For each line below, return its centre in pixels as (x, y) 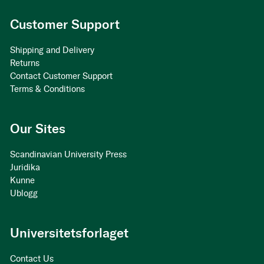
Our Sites (38, 129)
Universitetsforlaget (69, 233)
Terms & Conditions (47, 89)
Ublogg (24, 194)
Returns (25, 63)
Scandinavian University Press (68, 155)
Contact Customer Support (61, 76)
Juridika (25, 168)
